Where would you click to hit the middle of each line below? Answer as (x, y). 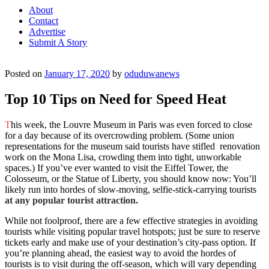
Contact (44, 21)
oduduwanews (152, 74)
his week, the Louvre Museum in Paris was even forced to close (131, 124)
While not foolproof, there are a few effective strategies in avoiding (131, 220)
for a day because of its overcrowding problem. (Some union (119, 135)
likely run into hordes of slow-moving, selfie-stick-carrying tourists (131, 189)
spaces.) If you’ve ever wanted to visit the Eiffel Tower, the (116, 168)
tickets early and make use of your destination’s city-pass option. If (130, 242)
